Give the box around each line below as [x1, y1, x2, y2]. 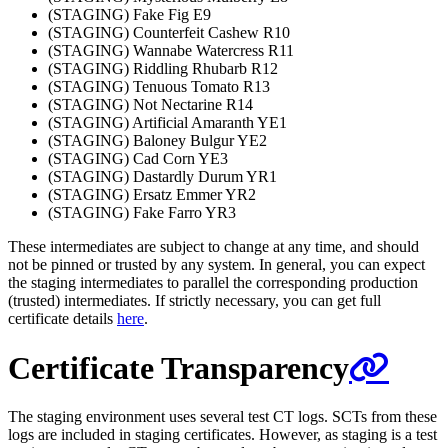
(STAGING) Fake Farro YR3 [48, 204, 236, 222]
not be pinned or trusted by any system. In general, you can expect [8, 256, 425, 274]
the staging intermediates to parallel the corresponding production [8, 274, 418, 292]
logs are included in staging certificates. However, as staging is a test [8, 426, 437, 444]
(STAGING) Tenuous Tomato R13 [48, 78, 270, 96]
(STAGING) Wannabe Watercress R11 [48, 42, 294, 60]
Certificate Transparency [8, 349, 349, 386]
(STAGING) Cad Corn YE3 [48, 150, 228, 168]
